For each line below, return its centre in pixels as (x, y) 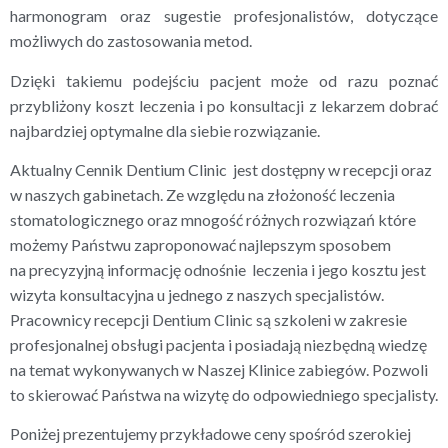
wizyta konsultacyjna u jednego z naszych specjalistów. (197, 294)
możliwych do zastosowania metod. (131, 41)
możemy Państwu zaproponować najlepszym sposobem (200, 244)
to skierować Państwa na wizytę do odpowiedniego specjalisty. (224, 394)
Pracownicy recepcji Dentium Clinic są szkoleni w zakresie (208, 319)
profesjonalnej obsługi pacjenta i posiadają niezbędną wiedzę (218, 344)
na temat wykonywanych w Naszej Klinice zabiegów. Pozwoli (219, 369)
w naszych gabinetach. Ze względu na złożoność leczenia (202, 194)
